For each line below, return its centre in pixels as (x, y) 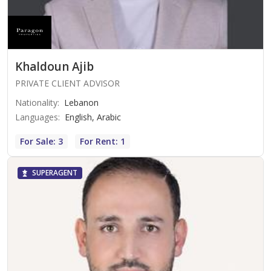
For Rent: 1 (103, 141)
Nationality (36, 102)
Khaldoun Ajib (54, 66)
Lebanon (81, 102)
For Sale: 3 (41, 141)
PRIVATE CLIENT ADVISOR (67, 83)
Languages (37, 117)
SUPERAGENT (55, 172)
